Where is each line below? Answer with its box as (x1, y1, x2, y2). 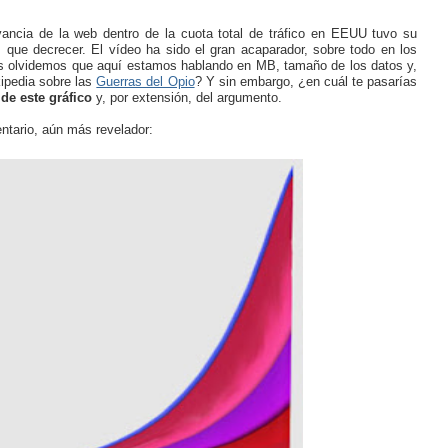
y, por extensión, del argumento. (95, 89, 282, 105)
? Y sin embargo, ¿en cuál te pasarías (194, 73, 418, 89)
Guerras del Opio (96, 73, 195, 89)
